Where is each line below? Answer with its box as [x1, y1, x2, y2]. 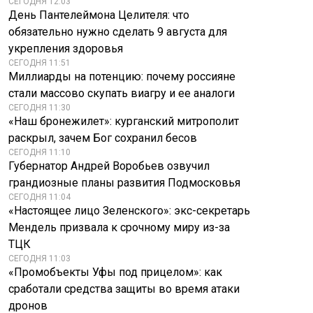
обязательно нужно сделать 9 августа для [8, 25, 227, 38]
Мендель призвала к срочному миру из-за [8, 221, 230, 234]
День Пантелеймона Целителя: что [8, 8, 189, 22]
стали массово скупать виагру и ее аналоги [8, 87, 235, 100]
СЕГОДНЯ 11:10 [8, 147, 71, 157]
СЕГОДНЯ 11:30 [8, 103, 71, 112]
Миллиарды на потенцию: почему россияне [8, 70, 235, 83]
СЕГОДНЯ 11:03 [8, 254, 71, 263]
